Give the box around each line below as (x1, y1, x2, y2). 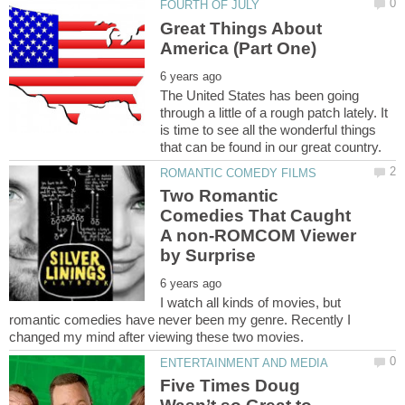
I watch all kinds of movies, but (160, 294, 342, 310)
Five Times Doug (160, 376, 301, 396)
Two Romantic (160, 186, 279, 206)
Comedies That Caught (160, 206, 352, 226)
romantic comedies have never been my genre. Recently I (9, 311, 351, 327)
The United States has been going (160, 87, 360, 103)
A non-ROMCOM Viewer (160, 226, 357, 246)
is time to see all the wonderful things (160, 121, 377, 137)
